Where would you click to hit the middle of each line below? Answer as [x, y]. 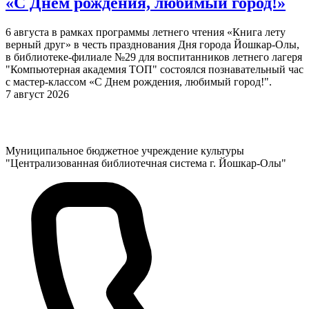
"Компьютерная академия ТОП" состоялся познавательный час [154, 70]
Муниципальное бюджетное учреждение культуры [125, 151]
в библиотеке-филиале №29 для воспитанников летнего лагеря [154, 57]
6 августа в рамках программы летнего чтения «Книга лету [146, 32]
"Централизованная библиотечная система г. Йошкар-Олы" [146, 163]
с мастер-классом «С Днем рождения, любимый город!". [139, 82]
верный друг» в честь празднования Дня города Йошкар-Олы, [152, 45]
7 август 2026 [37, 94]
